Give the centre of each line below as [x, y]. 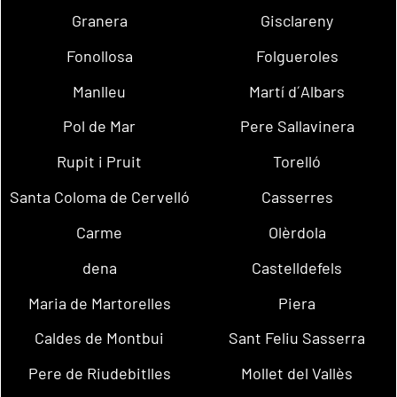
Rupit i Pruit [100, 162]
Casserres [297, 197]
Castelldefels [297, 267]
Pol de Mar [100, 126]
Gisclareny [297, 21]
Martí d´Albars [297, 91]
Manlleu [100, 91]
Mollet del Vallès [297, 374]
